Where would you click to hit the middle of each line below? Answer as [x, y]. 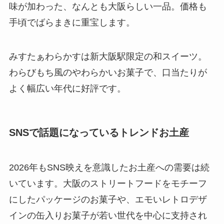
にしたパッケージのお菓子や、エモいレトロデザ [108, 199]
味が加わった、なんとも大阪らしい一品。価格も [108, 7]
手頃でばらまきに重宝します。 [72, 23]
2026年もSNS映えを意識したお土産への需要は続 [109, 167]
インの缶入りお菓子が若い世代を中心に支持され [108, 215]
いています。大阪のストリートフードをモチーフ [108, 183]
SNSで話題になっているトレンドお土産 [99, 133]
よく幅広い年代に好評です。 [67, 89]
